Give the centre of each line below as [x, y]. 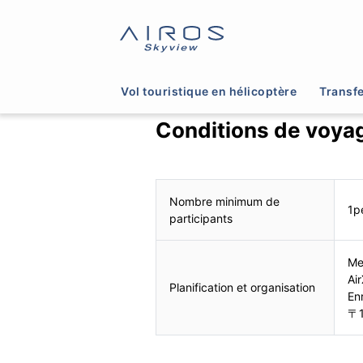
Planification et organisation [242, 287]
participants [201, 218]
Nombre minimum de [224, 201]
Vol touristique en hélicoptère [209, 91]
